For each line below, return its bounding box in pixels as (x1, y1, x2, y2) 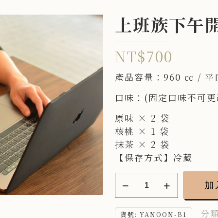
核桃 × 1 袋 (115, 125, 169, 138)
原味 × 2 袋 (115, 111, 170, 125)
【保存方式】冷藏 (115, 151, 193, 164)
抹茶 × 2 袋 (115, 138, 170, 151)
